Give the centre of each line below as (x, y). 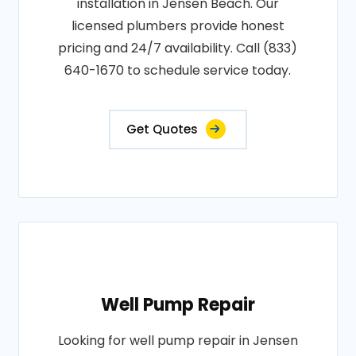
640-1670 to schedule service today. (178, 70)
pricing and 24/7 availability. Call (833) (178, 48)
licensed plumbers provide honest (178, 26)
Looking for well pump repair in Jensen (178, 341)
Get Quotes (162, 129)
